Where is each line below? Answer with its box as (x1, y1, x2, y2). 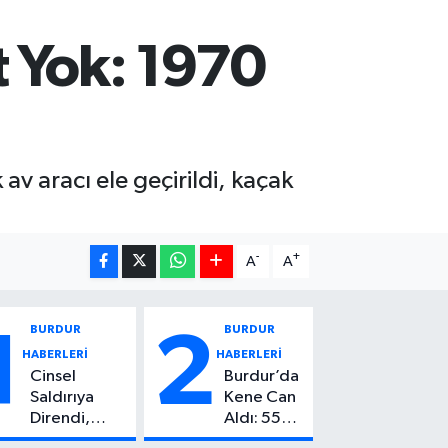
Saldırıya (30, 388, 95, 406)
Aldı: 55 (224, 409, 282, 427)
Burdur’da (224, 367, 300, 385)
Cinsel (30, 367, 77, 385)
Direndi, (30, 409, 91, 427)
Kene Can (224, 388, 297, 406)
